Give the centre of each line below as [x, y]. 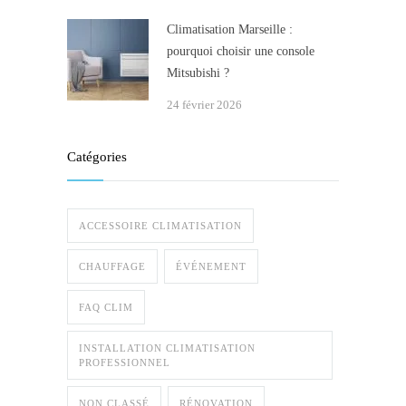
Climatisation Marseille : [230, 30]
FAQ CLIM [106, 308]
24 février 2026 [204, 105]
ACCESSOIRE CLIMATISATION [160, 226]
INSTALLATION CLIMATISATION [167, 348]
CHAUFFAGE [112, 267]
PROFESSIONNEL [125, 363]
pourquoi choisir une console [241, 52]
